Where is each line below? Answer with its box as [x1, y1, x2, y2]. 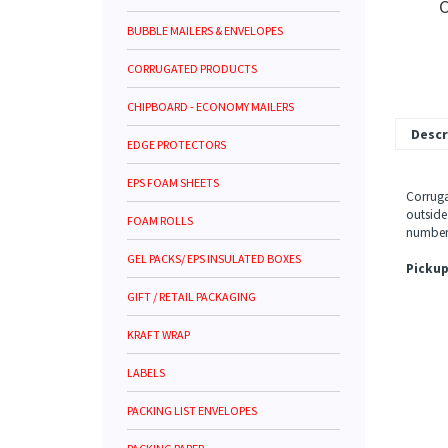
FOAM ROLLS [127, 213, 193, 228]
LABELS [127, 365, 165, 380]
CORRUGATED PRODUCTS [127, 61, 257, 76]
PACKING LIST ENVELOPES [127, 403, 257, 418]
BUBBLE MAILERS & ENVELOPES [127, 23, 283, 38]
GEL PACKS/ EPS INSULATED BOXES [127, 251, 301, 266]
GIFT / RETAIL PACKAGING [127, 289, 256, 304]
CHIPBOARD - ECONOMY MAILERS [127, 99, 294, 114]
